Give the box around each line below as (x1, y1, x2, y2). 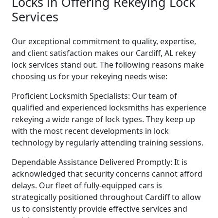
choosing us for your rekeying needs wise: (12, 71, 167, 82)
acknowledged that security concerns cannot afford (12, 168, 202, 179)
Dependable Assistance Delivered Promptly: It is (12, 156, 187, 167)
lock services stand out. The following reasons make (12, 59, 204, 70)
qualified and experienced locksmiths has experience (12, 102, 206, 113)
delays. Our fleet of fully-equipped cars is (12, 180, 162, 191)
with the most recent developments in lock (12, 125, 169, 136)
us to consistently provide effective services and (12, 203, 187, 214)
